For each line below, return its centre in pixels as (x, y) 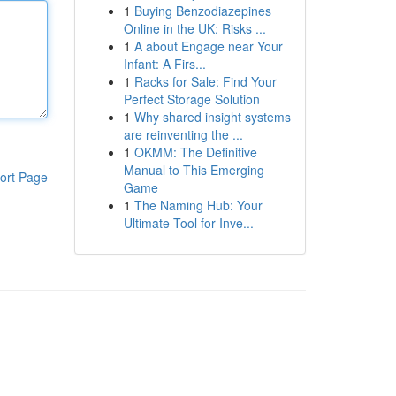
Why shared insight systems (212, 117)
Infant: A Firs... (164, 64)
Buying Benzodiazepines (202, 11)
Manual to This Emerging (194, 170)
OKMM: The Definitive (195, 152)
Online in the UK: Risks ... (194, 28)
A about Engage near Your (208, 46)
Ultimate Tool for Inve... (188, 223)
